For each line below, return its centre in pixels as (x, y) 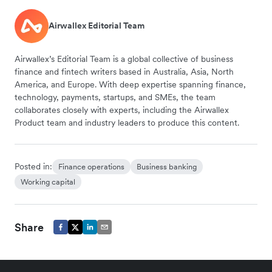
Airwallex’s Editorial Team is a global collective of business (124, 59)
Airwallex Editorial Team (97, 26)
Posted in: (33, 166)
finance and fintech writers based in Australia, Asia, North (124, 71)
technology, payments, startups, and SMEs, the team (115, 97)
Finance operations (91, 166)
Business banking (167, 166)
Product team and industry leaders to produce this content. (127, 122)
